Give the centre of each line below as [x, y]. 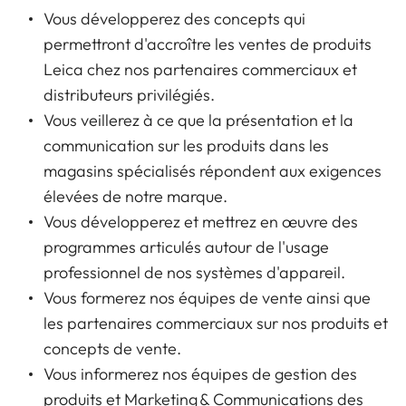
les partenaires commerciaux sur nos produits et [216, 324]
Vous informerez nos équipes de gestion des [200, 374]
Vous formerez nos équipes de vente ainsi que [207, 298]
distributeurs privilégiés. [131, 95]
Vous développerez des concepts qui [174, 19]
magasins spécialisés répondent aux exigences [213, 171]
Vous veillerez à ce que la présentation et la [198, 121]
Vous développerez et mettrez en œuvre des [201, 222]
